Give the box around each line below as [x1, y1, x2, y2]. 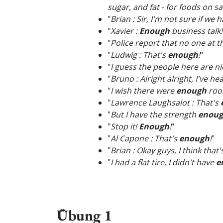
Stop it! [111, 121, 139, 132]
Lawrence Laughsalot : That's [111, 97, 221, 108]
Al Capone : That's [111, 133, 179, 144]
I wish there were [111, 85, 176, 96]
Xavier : [111, 25, 139, 36]
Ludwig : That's [111, 49, 168, 60]
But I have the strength [111, 109, 198, 120]
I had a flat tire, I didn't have [111, 157, 216, 168]
